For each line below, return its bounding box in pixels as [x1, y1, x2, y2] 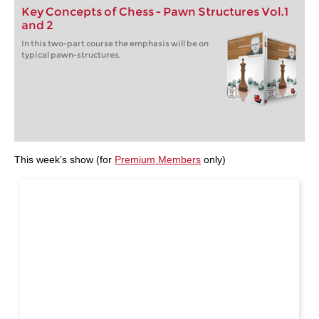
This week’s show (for [14, 154, 115, 165]
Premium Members [115, 154, 201, 165]
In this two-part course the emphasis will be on [21, 38, 209, 48]
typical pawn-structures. [21, 50, 120, 60]
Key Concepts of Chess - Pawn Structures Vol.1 [21, 5, 289, 19]
